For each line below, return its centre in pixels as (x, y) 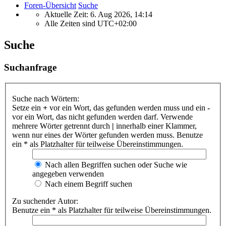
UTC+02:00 (117, 23)
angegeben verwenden (68, 174)
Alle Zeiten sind (71, 23)
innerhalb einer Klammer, (155, 126)
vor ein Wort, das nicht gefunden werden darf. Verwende (102, 117)
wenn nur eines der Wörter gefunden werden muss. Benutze (107, 135)
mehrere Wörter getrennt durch (62, 126)
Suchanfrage (30, 67)
